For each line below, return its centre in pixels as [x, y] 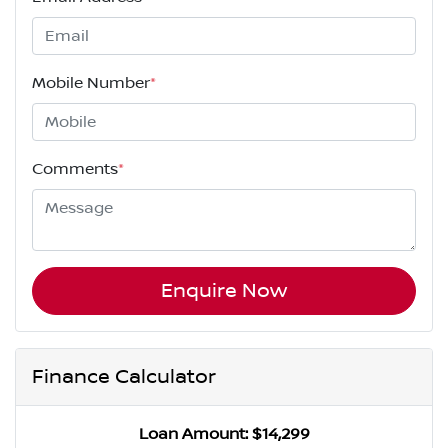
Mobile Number [91, 83]
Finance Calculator [124, 377]
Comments [75, 169]
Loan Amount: [195, 434]
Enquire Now [224, 291]
